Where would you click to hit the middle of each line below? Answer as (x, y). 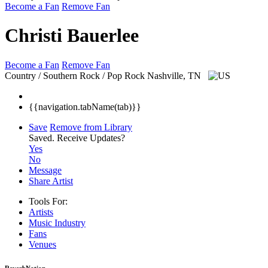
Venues (42, 244)
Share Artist (51, 181)
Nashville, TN (175, 75)
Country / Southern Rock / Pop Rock (75, 75)
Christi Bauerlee (72, 36)
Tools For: (48, 201)
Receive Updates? (91, 138)
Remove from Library (91, 127)
